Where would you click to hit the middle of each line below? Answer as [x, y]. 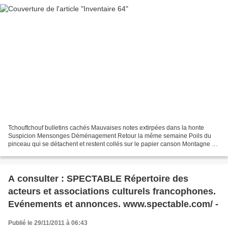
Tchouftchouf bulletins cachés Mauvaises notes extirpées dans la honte [106, 128]
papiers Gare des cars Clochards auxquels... [69, 152]
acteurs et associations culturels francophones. [112, 192]
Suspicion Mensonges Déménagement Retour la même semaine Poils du [110, 136]
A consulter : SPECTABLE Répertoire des [98, 179]
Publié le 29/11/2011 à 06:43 [48, 223]
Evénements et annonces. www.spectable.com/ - [113, 204]
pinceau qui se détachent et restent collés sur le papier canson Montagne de [113, 144]
